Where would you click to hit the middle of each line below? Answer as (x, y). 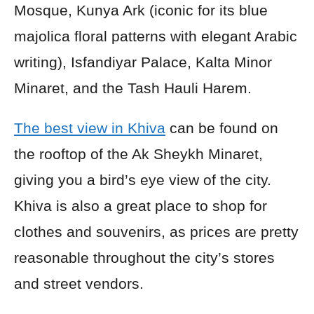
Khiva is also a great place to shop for (141, 205)
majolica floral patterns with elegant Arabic (156, 36)
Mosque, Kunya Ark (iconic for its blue (141, 10)
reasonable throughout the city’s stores (144, 257)
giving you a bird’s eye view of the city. (143, 179)
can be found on (222, 128)
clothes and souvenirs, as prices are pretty (156, 231)
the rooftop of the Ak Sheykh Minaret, (138, 153)
